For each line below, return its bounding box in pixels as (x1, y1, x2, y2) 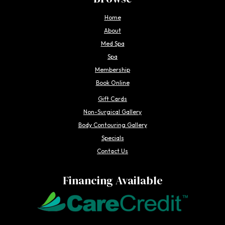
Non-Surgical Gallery (83, 108, 142, 116)
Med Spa (100, 40, 125, 47)
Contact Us (97, 147, 128, 155)
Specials (101, 134, 124, 142)
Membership (95, 66, 130, 73)
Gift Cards (98, 95, 127, 102)
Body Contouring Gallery (78, 121, 147, 129)
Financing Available (62, 173, 163, 188)
